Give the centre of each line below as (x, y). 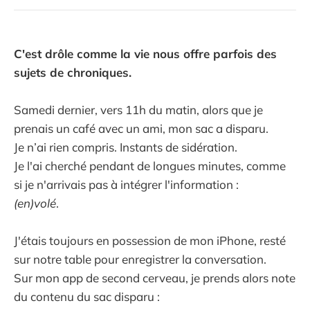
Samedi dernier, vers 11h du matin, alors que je (138, 110)
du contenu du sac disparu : (87, 297)
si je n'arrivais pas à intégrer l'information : (126, 185)
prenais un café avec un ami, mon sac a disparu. (141, 129)
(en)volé (35, 203)
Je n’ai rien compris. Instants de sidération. (126, 147)
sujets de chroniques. (73, 73)
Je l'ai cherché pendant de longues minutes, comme (150, 166)
